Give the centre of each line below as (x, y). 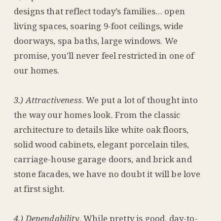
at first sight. (43, 188)
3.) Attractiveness (48, 100)
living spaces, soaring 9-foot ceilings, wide (99, 26)
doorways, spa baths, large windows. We (96, 40)
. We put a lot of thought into (140, 100)
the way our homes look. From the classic (97, 114)
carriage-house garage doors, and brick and (103, 159)
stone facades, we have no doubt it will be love (107, 174)
